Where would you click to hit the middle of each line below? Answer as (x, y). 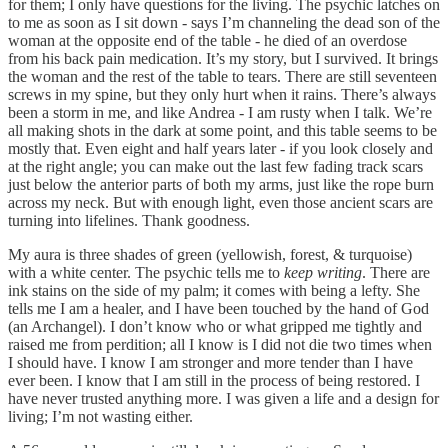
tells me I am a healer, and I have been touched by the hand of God (218, 308)
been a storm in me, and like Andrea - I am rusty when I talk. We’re (220, 112)
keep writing (323, 272)
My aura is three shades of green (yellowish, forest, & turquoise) (210, 254)
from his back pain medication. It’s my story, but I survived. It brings (223, 58)
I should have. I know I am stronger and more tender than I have (210, 362)
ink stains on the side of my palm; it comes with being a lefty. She (214, 290)
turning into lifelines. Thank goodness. (129, 220)
